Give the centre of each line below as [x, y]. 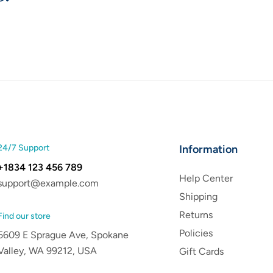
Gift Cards [201, 252]
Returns [196, 215]
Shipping [198, 197]
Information [208, 150]
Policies [196, 233]
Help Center [206, 179]
